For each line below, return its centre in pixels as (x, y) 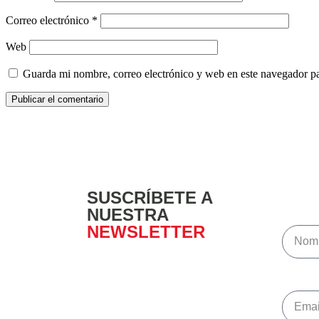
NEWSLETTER (146, 231)
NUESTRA (127, 214)
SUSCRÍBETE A (150, 197)
